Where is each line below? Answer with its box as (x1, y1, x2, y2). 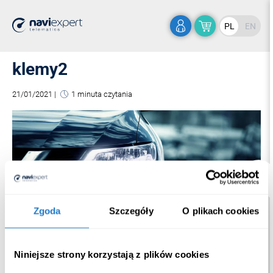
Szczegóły (108, 205, 154, 216)
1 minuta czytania (71, 90, 132, 99)
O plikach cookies (182, 205, 260, 216)
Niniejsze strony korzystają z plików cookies (14, 249, 209, 260)
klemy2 (12, 59, 68, 79)
